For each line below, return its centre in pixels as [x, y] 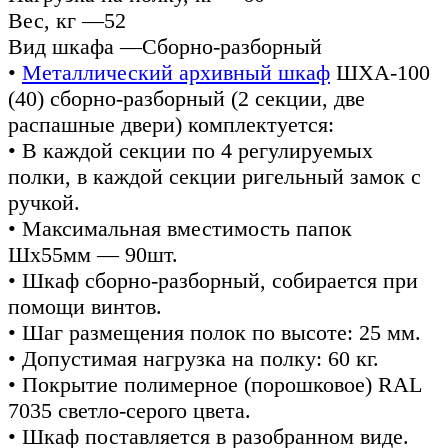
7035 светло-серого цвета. [129, 410]
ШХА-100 [380, 72]
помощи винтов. [85, 306]
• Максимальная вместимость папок [180, 228]
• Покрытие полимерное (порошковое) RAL [214, 384]
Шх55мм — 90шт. [93, 254]
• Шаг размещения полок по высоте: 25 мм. [214, 332]
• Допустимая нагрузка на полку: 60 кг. [193, 358]
